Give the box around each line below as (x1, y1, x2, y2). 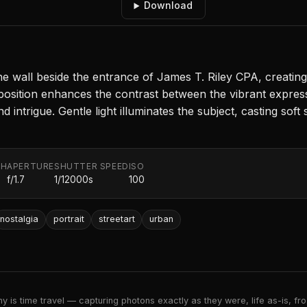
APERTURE (7, 161, 55, 172)
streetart (98, 214, 135, 225)
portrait (53, 214, 84, 225)
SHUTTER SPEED (54, 161, 129, 172)
